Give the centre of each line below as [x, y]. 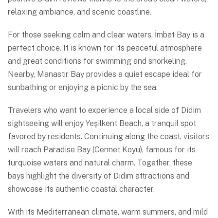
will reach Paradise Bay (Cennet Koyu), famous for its [102, 150]
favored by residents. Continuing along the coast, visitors [109, 137]
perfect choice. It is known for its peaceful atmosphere [105, 48]
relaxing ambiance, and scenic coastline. [80, 12]
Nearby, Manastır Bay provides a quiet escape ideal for [105, 74]
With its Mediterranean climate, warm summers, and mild [108, 212]
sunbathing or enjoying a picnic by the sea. [83, 88]
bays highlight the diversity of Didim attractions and [99, 176]
